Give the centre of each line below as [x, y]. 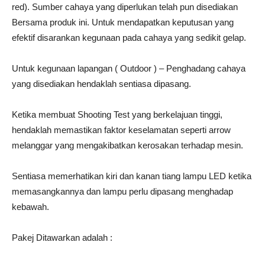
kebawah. [30, 207]
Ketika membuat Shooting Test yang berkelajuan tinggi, [117, 114]
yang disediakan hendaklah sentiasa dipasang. [101, 84]
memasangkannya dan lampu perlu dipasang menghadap [122, 191]
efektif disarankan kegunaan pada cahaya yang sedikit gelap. [129, 38]
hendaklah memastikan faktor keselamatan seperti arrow [121, 130]
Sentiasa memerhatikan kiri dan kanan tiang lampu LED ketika [132, 176]
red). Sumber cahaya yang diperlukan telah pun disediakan [125, 7]
